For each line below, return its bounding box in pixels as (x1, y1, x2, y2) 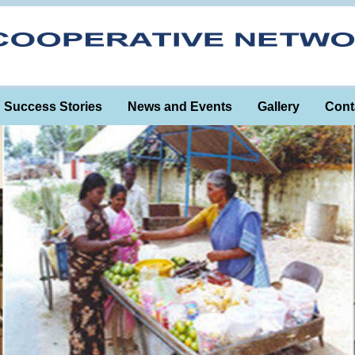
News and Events (128, 100, 232, 113)
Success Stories (4, 100, 102, 113)
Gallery (258, 100, 300, 113)
